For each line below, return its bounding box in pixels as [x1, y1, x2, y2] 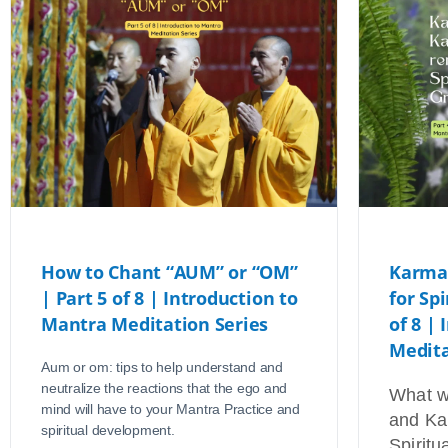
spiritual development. [41, 421, 175, 438]
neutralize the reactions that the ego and [41, 379, 288, 396]
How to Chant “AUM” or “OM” [41, 259, 298, 284]
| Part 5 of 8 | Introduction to [41, 285, 298, 310]
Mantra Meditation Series [41, 311, 269, 336]
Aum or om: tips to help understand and [41, 358, 283, 375]
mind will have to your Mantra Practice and [41, 400, 300, 417]
